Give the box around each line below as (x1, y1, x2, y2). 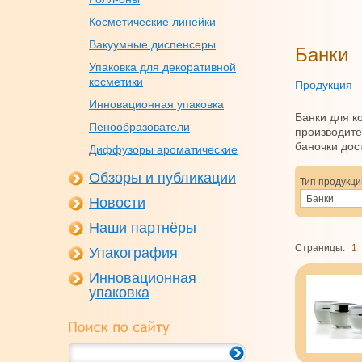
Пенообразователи (89, 120, 190, 133)
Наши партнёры (89, 220, 196, 236)
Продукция (295, 78, 352, 91)
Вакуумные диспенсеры (89, 38, 216, 51)
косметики (89, 75, 143, 88)
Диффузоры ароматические (89, 143, 238, 156)
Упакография (89, 245, 178, 261)
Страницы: (295, 242, 345, 254)
